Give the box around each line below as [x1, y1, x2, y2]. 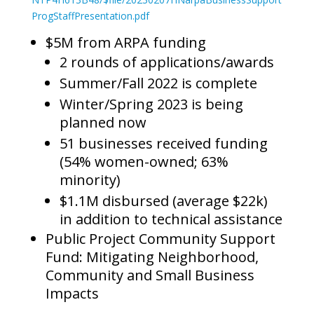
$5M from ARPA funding [45, 33, 206, 53]
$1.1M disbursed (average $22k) [59, 191, 268, 211]
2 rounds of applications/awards [59, 53, 274, 72]
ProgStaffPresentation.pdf [31, 9, 149, 23]
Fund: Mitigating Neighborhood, [45, 247, 259, 267]
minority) [59, 170, 121, 190]
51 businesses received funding [59, 134, 268, 153]
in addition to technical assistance [59, 210, 282, 229]
